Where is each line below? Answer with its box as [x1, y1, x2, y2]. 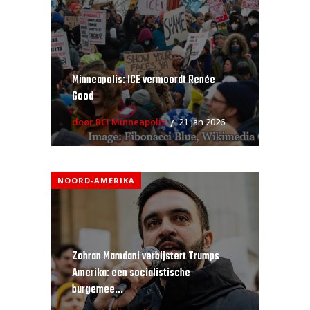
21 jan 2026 [179, 116, 225, 128]
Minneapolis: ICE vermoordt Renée [72, 71, 215, 89]
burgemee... [72, 280, 123, 299]
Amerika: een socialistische [72, 264, 190, 282]
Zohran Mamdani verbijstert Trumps [72, 247, 219, 266]
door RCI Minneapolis [72, 116, 165, 128]
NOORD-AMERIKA [57, 175, 135, 185]
